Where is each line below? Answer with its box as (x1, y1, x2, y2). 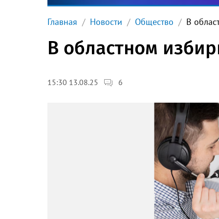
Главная (47, 16, 77, 27)
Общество (135, 16, 174, 27)
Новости (90, 16, 122, 27)
